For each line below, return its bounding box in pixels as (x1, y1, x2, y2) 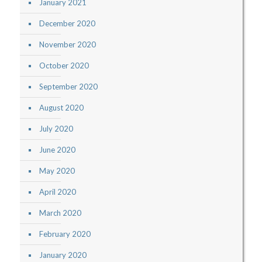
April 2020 (39, 187, 76, 197)
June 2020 (39, 145, 75, 155)
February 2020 (39, 229, 91, 239)
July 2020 (39, 124, 73, 134)
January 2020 (39, 250, 87, 260)
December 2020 (39, 19, 95, 29)
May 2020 (39, 166, 75, 176)
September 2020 (39, 82, 98, 92)
